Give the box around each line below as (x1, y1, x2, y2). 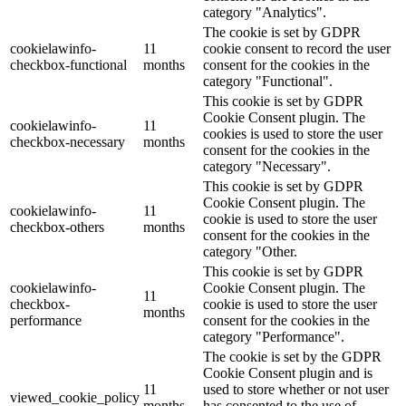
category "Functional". (203, 73, 333, 90)
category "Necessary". (203, 159, 331, 175)
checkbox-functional (10, 57, 127, 73)
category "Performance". (203, 329, 344, 345)
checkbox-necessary (10, 134, 125, 150)
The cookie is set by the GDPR (203, 349, 382, 365)
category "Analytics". (203, 5, 326, 21)
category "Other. (203, 244, 297, 260)
